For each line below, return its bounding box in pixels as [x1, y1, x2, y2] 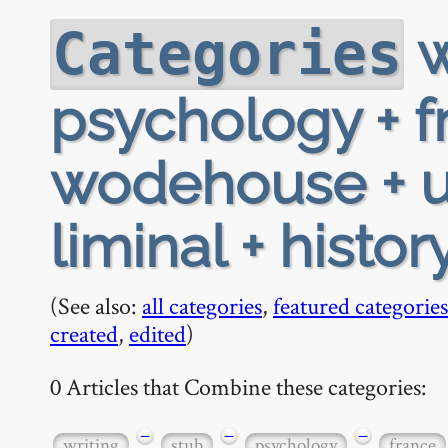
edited [129, 318, 186, 349]
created [50, 318, 118, 349]
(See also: [50, 290, 142, 321]
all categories [142, 290, 262, 321]
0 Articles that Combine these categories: [50, 370, 427, 402]
